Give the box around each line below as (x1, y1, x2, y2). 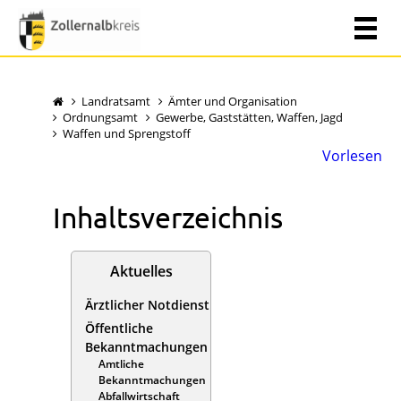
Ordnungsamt (63, 108, 138, 125)
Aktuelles (109, 260, 173, 281)
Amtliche (98, 355, 144, 371)
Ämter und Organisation (168, 92, 297, 109)
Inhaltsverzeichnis (53, 199, 283, 235)
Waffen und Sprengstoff (63, 124, 191, 141)
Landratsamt (81, 92, 150, 109)
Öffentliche (85, 319, 153, 337)
